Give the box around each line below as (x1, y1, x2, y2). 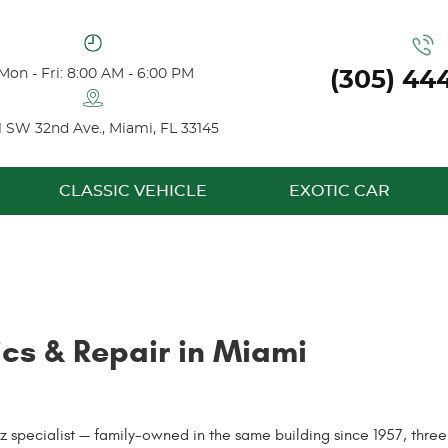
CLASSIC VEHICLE (58, 182, 207, 199)
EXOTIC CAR (289, 182, 391, 199)
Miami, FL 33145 (108, 121, 219, 136)
